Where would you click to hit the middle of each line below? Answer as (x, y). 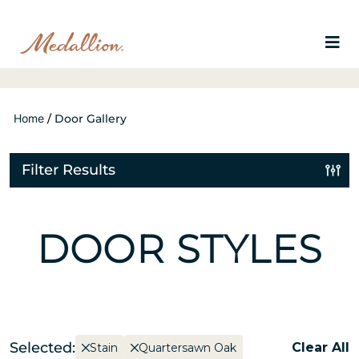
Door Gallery (91, 119)
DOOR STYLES (179, 249)
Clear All (321, 347)
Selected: (42, 348)
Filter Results (69, 170)
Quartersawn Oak (188, 348)
